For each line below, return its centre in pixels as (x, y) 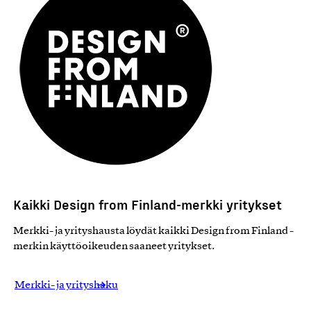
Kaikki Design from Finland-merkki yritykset (148, 204)
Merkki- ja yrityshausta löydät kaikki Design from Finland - (153, 232)
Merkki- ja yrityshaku (66, 286)
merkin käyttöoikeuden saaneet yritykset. (114, 247)
